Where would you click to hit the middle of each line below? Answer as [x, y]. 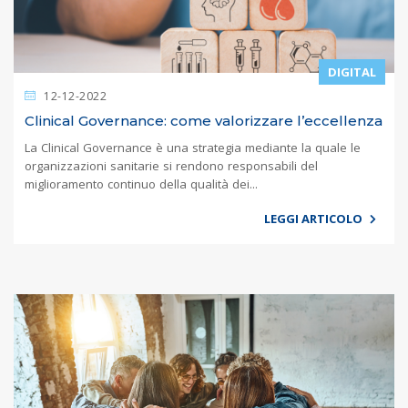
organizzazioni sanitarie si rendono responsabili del [171, 166]
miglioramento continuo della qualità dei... [141, 184]
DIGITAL [352, 72]
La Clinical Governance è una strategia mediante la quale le [193, 148]
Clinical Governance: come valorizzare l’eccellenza [204, 121]
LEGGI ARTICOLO [315, 219]
